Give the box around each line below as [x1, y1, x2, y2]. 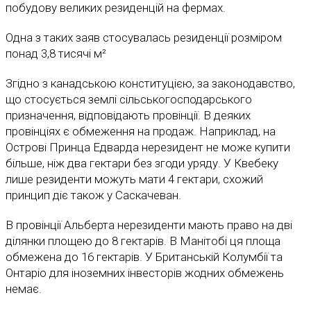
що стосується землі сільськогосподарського [6, 92, 252, 107]
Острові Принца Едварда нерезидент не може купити [6, 140, 290, 155]
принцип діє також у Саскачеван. [6, 188, 181, 203]
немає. [6, 282, 42, 296]
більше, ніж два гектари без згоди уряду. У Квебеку [6, 156, 278, 171]
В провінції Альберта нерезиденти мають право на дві [6, 218, 292, 233]
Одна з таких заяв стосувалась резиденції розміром [6, 31, 282, 45]
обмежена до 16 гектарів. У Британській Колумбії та [6, 250, 283, 264]
